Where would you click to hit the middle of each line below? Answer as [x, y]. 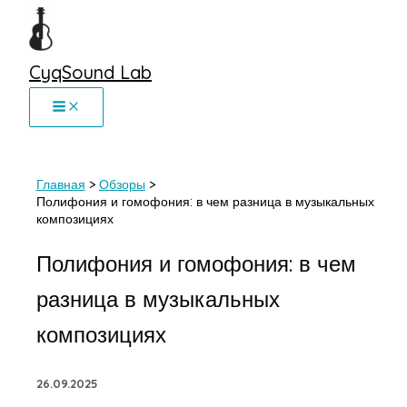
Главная [60, 184]
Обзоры [122, 184]
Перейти [32, 16]
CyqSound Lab [90, 72]
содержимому [48, 58]
